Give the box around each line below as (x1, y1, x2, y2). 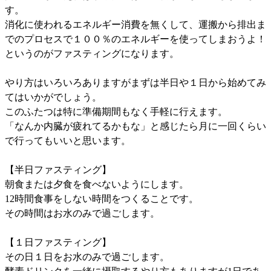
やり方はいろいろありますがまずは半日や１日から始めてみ (5, 77, 266, 88)
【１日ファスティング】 (5, 237, 111, 247)
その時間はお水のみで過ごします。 (5, 207, 160, 218)
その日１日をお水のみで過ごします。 (5, 251, 169, 262)
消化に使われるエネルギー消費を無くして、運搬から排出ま (5, 19, 266, 30)
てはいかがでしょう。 (5, 91, 102, 102)
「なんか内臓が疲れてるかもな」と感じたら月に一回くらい (5, 120, 266, 131)
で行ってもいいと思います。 (5, 135, 131, 146)
